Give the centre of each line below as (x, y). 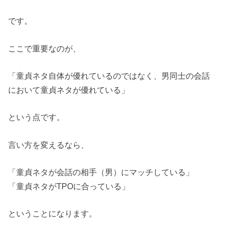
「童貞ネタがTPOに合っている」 (69, 186)
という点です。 (37, 117)
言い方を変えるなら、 (49, 145)
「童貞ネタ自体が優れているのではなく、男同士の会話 (109, 75)
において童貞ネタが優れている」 (69, 90)
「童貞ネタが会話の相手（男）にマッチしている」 (101, 172)
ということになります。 (53, 214)
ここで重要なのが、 (45, 48)
